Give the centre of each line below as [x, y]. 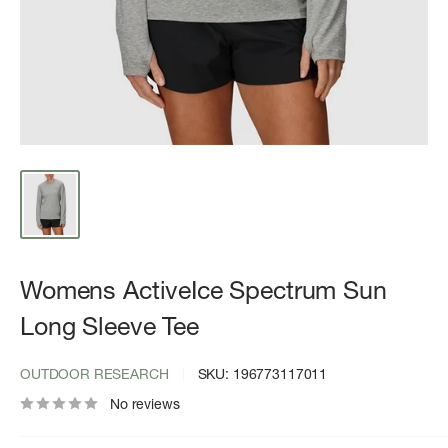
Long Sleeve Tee [109, 325]
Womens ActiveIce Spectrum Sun [203, 289]
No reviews [145, 403]
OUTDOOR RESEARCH [94, 373]
